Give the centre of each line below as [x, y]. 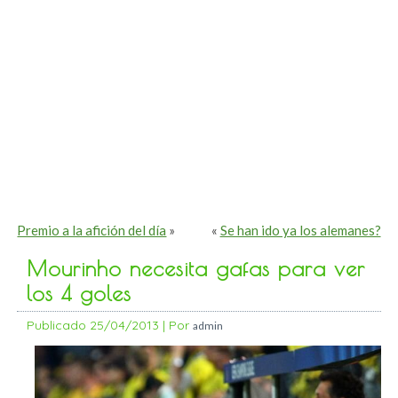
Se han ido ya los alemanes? [300, 231]
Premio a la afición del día [92, 231]
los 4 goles [80, 294]
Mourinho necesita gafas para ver [196, 269]
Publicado [57, 326]
